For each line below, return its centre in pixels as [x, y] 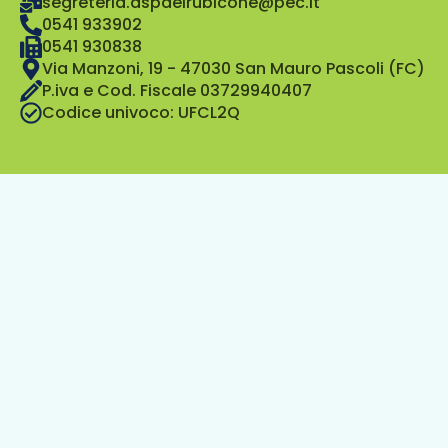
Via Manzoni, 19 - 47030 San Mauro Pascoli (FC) [233, 68]
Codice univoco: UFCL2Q [141, 112]
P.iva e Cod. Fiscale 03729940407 [177, 90]
